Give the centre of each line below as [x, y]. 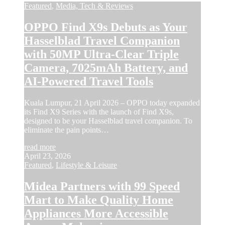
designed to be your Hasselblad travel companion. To [108, 121]
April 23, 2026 [47, 156]
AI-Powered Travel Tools [89, 82]
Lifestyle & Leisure [86, 165]
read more [40, 147]
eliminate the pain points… [67, 130]
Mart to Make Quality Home [99, 200]
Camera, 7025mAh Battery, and [106, 68]
